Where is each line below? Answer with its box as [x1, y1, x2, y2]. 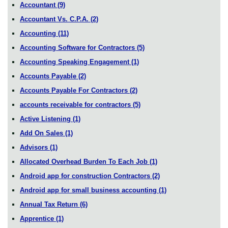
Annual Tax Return [20, 200, 80, 208]
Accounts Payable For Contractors [20, 86, 130, 94]
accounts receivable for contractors [20, 100, 133, 108]
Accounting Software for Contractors [20, 43, 137, 51]
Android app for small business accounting [20, 186, 159, 194]
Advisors [20, 143, 50, 151]
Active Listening [20, 115, 73, 123]
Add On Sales [20, 129, 65, 137]
